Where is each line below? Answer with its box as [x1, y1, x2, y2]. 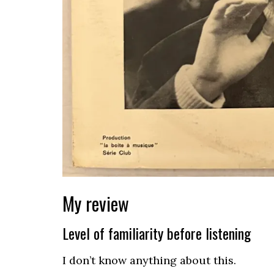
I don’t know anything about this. [62, 253, 236, 267]
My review [62, 190, 129, 217]
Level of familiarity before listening [62, 222, 251, 244]
